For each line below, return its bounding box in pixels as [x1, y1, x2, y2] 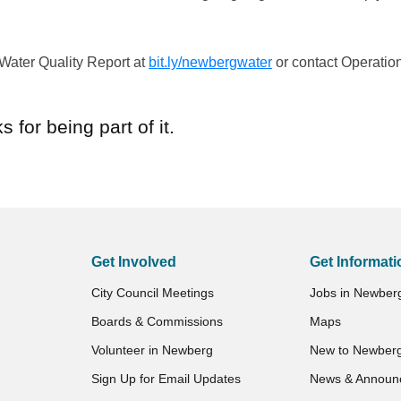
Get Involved [90, 254, 176, 269]
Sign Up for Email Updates [90, 371, 241, 386]
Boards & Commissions [90, 314, 223, 328]
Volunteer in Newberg [90, 343, 213, 357]
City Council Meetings [90, 286, 214, 300]
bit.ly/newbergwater [149, 55, 272, 70]
